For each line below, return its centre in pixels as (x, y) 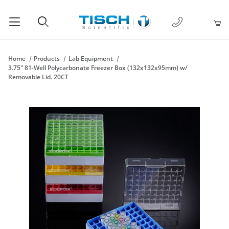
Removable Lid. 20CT (38, 77)
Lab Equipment (90, 59)
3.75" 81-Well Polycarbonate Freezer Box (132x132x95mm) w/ (98, 68)
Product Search (41, 43)
